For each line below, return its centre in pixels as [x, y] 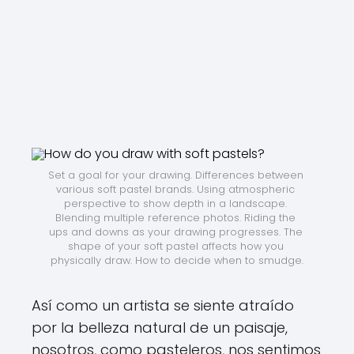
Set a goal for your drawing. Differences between [175, 175]
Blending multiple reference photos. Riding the [175, 218]
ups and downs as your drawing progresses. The [175, 232]
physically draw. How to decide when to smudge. [177, 260]
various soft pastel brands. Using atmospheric [175, 189]
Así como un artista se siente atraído [163, 305]
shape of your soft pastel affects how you [175, 246]
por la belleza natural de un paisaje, [160, 328]
